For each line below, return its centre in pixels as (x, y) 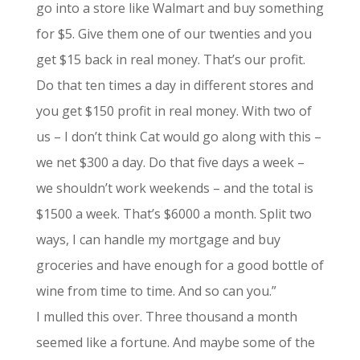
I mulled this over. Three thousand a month (166, 317)
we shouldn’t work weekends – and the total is (174, 188)
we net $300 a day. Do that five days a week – (170, 162)
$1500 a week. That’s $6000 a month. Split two (174, 214)
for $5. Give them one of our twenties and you (174, 34)
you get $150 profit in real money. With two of (174, 111)
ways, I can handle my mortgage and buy (158, 239)
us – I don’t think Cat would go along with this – (178, 137)
